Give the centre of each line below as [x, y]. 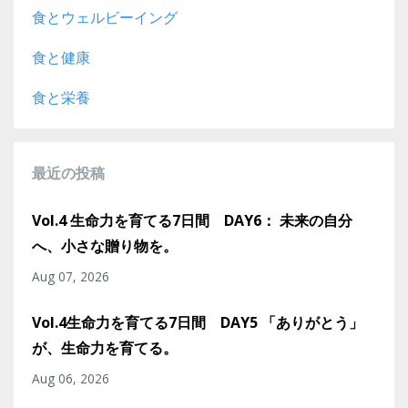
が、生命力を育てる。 [105, 347]
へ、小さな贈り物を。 [105, 245]
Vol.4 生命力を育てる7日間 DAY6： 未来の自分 [192, 220]
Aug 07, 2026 [71, 276]
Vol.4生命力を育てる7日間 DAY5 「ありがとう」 [198, 322]
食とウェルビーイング [105, 17]
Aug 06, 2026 [71, 378]
